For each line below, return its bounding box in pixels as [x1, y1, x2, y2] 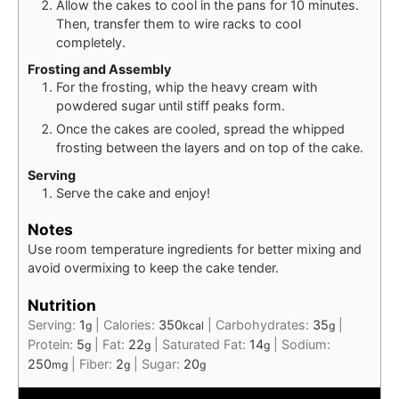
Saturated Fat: [162, 337, 249, 353]
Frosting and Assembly [28, 61, 171, 77]
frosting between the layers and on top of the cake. [56, 140, 363, 156]
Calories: [103, 317, 159, 333]
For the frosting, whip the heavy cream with [56, 79, 318, 95]
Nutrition [28, 296, 96, 315]
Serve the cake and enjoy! [56, 184, 210, 200]
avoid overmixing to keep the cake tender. [28, 260, 279, 276]
